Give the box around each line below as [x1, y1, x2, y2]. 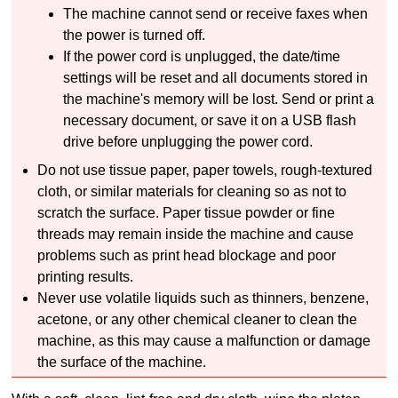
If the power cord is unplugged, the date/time [63, 49, 341, 65]
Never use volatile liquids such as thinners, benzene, [37, 291, 370, 306]
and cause [284, 227, 354, 243]
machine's [86, 92, 151, 107]
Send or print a [282, 92, 375, 107]
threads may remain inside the [37, 227, 231, 243]
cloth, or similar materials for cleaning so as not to [37, 184, 347, 200]
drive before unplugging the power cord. [63, 134, 314, 150]
